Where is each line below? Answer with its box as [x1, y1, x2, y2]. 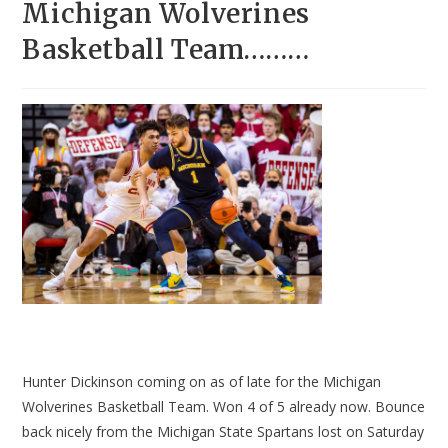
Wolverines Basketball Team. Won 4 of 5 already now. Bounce [22, 397, 426, 417]
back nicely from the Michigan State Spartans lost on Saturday [22, 422, 425, 442]
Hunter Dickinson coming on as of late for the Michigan [22, 372, 382, 392]
